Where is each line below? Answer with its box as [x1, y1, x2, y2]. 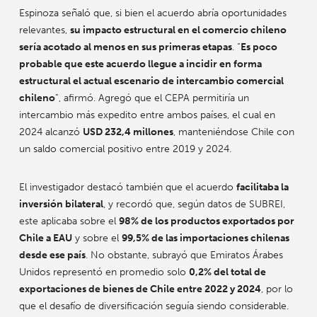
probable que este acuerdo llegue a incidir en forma [18, 58, 262, 71]
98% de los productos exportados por [118, 215, 294, 228]
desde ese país [18, 249, 86, 262]
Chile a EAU [18, 232, 72, 245]
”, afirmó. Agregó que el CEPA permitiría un [54, 92, 249, 105]
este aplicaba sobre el [18, 215, 119, 228]
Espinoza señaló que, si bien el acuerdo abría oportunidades [18, 7, 287, 20]
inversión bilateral [18, 198, 103, 211]
